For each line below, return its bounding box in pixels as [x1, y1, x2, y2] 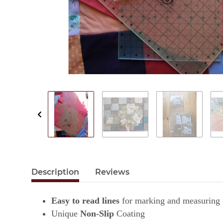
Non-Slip [80, 209, 116, 219]
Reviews [95, 167, 129, 177]
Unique [51, 209, 80, 219]
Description [31, 167, 79, 177]
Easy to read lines [51, 196, 119, 206]
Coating [116, 209, 145, 219]
